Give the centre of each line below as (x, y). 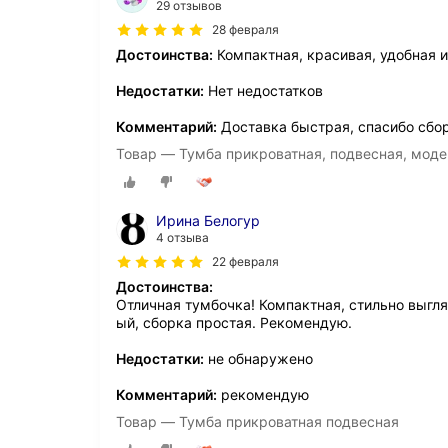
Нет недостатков (263, 90)
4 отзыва (182, 237)
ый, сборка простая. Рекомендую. (234, 322)
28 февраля (245, 29)
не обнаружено (258, 358)
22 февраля (245, 261)
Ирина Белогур (208, 220)
